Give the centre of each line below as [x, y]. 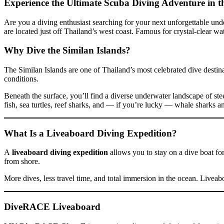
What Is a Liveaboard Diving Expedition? [90, 133]
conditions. [21, 79]
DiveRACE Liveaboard [52, 207]
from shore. [22, 161]
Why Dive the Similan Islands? [67, 50]
